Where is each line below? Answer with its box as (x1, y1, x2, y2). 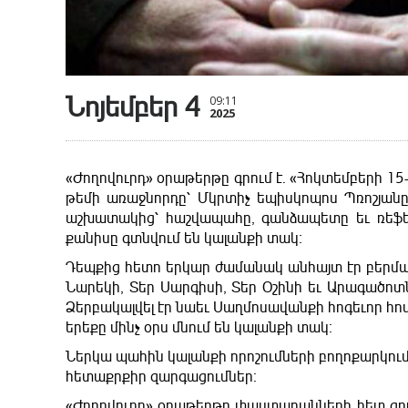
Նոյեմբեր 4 (66, 90, 200, 126)
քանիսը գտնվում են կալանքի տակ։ (66, 229, 302, 249)
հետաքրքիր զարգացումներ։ (66, 368, 257, 387)
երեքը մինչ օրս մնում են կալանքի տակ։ (66, 319, 332, 338)
